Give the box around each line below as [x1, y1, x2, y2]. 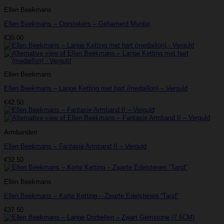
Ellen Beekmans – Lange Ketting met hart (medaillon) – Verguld [4, 84, 187, 92]
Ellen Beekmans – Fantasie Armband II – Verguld [4, 142, 146, 150]
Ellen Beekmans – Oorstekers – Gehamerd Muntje [4, 19, 150, 27]
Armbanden [4, 128, 37, 136]
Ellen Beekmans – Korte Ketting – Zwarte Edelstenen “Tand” [4, 192, 178, 199]
